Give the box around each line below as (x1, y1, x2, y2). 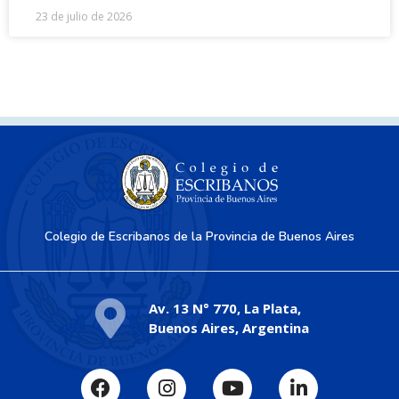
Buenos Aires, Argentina (148, 319, 309, 338)
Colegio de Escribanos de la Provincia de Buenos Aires (45, 228, 354, 246)
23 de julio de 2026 (36, 9, 132, 25)
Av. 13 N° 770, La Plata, (148, 299, 301, 318)
